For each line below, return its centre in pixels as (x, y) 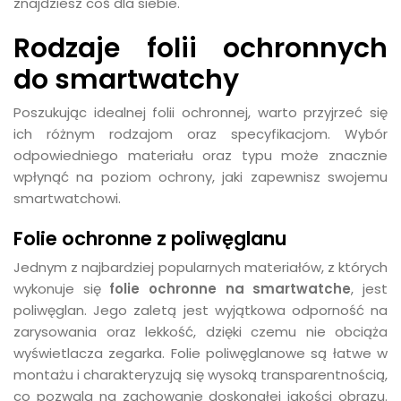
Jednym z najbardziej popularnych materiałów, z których (200, 267)
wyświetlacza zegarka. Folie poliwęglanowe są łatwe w (200, 353)
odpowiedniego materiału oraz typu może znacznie (200, 155)
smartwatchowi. (67, 198)
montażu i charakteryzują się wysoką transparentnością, (200, 375)
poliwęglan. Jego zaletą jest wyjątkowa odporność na (200, 310)
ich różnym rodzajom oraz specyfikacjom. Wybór (200, 134)
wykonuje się (62, 289)
